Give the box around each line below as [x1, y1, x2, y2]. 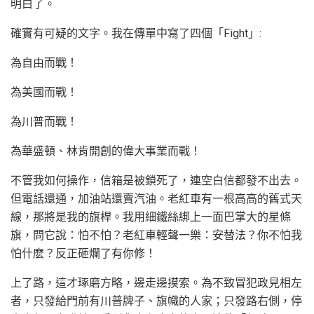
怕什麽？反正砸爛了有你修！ [11, 246, 156, 260]
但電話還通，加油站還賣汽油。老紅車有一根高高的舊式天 [11, 191, 302, 205]
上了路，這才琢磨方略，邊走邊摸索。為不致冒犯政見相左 [11, 275, 302, 289]
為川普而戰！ [11, 114, 78, 128]
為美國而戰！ [11, 85, 78, 99]
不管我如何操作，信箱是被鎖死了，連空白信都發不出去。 [11, 173, 302, 187]
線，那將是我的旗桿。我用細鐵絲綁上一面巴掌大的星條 [11, 210, 291, 224]
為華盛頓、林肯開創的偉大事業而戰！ [11, 144, 201, 158]
